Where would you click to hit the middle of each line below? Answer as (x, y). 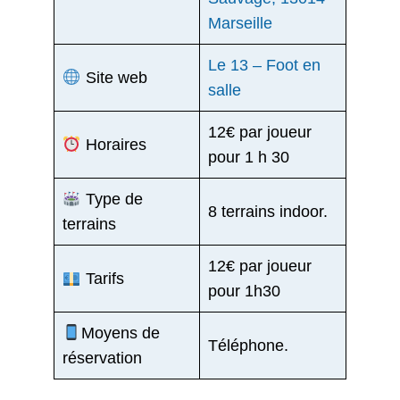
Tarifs (102, 279)
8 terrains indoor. (268, 212)
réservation (102, 358)
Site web (114, 78)
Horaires (113, 145)
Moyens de (120, 333)
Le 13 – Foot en (264, 66)
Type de (112, 200)
